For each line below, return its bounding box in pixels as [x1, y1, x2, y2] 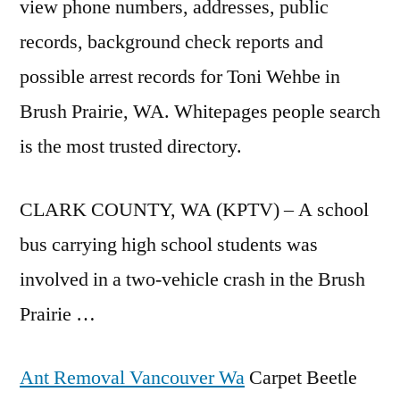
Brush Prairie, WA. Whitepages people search [20, 99, 380, 124]
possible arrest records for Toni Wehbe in [20, 64, 340, 89]
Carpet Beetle [245, 365, 357, 390]
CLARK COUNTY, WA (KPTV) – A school [20, 197, 369, 222]
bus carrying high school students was [20, 232, 318, 257]
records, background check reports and [20, 29, 323, 54]
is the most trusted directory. [20, 134, 242, 159]
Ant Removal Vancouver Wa [20, 365, 245, 390]
